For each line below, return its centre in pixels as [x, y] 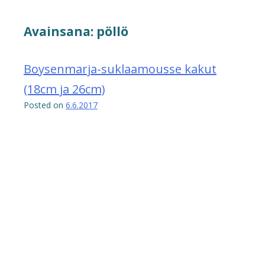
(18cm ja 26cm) [64, 89]
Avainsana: [60, 31]
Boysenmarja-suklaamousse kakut [120, 69]
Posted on [45, 105]
